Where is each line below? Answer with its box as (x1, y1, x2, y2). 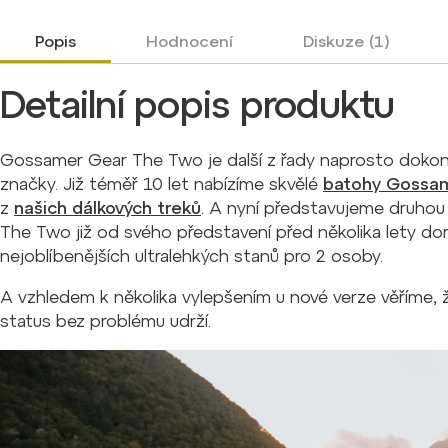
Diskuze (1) (303, 31, 390, 50)
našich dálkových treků (14, 198, 201, 219)
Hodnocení (146, 31, 233, 50)
